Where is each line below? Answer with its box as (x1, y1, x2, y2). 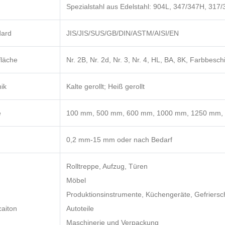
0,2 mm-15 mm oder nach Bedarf (66, 136, 172, 144)
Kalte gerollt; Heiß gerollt (66, 82, 145, 91)
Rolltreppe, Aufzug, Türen (66, 162, 148, 171)
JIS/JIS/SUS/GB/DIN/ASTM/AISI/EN (66, 29, 179, 38)
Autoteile (66, 204, 94, 213)
